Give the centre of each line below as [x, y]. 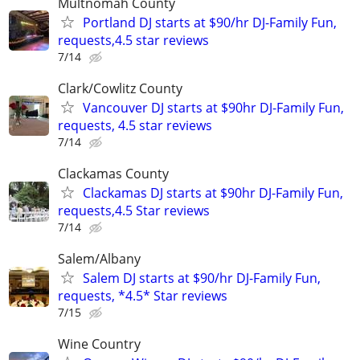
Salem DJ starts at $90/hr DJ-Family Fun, [202, 278]
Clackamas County [113, 174]
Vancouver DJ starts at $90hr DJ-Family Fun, [213, 107]
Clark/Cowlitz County [120, 88]
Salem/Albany [99, 259]
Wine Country [99, 344]
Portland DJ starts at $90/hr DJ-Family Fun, [210, 22]
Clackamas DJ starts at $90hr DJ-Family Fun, [213, 193]
